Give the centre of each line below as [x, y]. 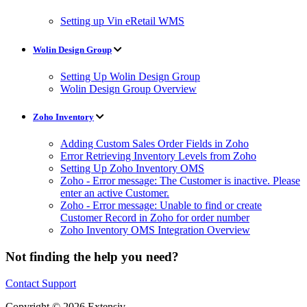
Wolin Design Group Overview [128, 88]
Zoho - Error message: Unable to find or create [161, 206]
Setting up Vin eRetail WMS [122, 21]
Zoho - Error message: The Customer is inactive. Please [180, 181]
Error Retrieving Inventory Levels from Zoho [158, 156]
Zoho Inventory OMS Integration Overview [155, 230]
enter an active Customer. [115, 193]
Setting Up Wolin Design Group [130, 76]
